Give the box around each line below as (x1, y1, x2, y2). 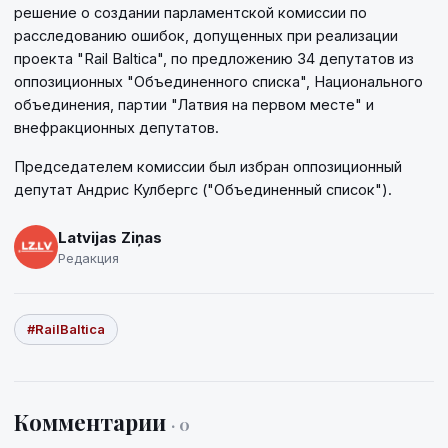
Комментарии (14, 407, 171, 438)
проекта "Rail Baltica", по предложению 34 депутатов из (14, 50, 414, 68)
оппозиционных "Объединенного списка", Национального (14, 73, 423, 91)
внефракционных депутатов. (14, 119, 219, 137)
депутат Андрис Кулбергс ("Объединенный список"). (14, 181, 392, 199)
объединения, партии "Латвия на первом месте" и (14, 96, 374, 114)
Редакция (58, 249, 119, 266)
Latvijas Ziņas (58, 227, 162, 247)
